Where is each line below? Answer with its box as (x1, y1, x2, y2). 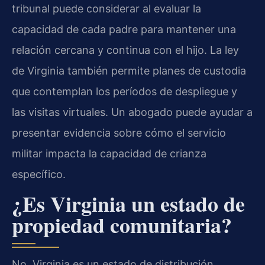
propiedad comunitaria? (12, 209, 232, 240)
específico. (12, 167, 66, 180)
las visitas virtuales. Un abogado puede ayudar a (12, 105, 253, 118)
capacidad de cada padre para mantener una (12, 22, 236, 35)
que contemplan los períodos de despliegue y (12, 85, 237, 98)
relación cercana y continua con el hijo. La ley (12, 43, 239, 56)
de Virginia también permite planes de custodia (12, 64, 246, 77)
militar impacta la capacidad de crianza (12, 147, 206, 160)
